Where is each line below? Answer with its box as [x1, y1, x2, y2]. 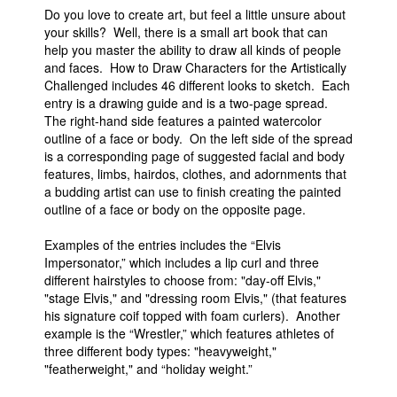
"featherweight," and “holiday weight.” [44, 360, 253, 378]
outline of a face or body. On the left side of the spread [44, 129, 353, 148]
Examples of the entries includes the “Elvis [44, 236, 281, 254]
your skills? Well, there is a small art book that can [44, 23, 328, 42]
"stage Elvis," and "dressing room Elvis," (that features [44, 289, 346, 307]
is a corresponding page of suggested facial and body [44, 147, 345, 166]
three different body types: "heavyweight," [44, 342, 276, 361]
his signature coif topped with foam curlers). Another [44, 307, 340, 325]
